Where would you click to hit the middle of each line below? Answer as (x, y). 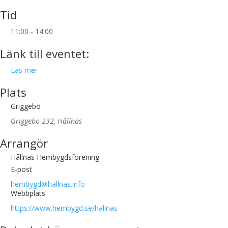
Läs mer (24, 70)
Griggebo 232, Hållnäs (46, 121)
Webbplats (28, 193)
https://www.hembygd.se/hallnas (64, 208)
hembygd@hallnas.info (48, 184)
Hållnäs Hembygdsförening (55, 157)
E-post (21, 169)
